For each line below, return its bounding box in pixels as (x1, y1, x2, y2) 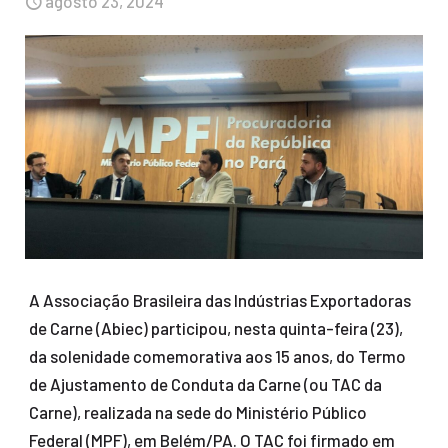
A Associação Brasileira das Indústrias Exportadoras (28, 290, 411, 311)
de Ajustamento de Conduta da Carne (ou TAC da (28, 374, 382, 395)
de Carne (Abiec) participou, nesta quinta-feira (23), (28, 318, 403, 339)
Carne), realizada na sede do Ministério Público (28, 402, 367, 423)
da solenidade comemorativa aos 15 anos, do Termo (28, 346, 406, 367)
